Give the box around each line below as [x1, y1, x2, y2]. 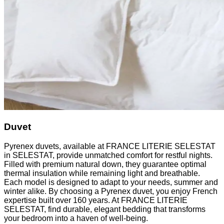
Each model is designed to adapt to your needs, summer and [4, 177, 218, 186]
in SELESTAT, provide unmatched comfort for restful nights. [4, 150, 212, 159]
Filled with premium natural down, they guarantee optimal [4, 159, 206, 168]
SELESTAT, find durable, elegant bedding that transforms [4, 204, 205, 213]
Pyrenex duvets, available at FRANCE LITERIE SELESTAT [4, 141, 215, 150]
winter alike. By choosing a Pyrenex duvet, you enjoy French [4, 186, 217, 195]
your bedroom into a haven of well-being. [4, 213, 148, 222]
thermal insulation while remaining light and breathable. [4, 168, 200, 177]
